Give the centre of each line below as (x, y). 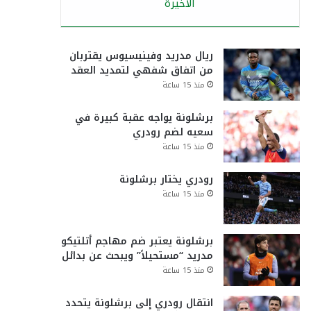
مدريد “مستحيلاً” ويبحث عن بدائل (137, 256)
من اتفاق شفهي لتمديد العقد (142, 70)
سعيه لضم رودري (173, 132)
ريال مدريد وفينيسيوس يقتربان (141, 56)
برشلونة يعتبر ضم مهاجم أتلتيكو (137, 241)
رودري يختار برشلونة (166, 179)
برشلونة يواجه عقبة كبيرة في (144, 118)
